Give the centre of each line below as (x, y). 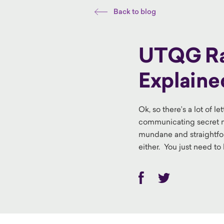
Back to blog (135, 11)
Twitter (169, 176)
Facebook (155, 176)
